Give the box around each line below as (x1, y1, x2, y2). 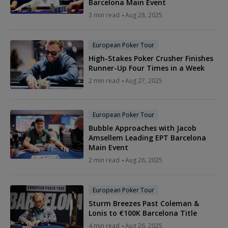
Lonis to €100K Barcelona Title (89, 208, 197, 218)
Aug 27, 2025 (125, 76, 162, 85)
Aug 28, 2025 (125, 11, 162, 20)
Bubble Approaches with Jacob (89, 123, 196, 133)
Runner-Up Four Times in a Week (89, 63, 205, 73)
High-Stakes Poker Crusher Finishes (89, 53, 213, 64)
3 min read (89, 11, 120, 20)
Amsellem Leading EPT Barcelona (89, 133, 206, 143)
